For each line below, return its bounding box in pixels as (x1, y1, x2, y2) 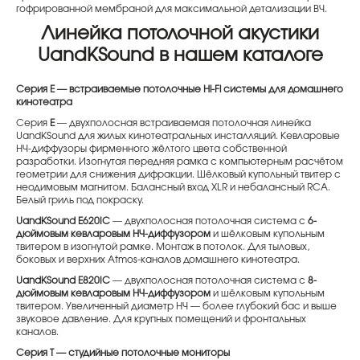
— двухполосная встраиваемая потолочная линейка (55, 118, 311, 128)
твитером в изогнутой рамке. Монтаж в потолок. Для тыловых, (16, 242, 309, 252)
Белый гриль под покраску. (16, 195, 144, 205)
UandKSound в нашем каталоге (37, 47, 323, 65)
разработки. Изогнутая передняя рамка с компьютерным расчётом (16, 157, 343, 166)
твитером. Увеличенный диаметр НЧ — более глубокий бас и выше (16, 301, 337, 311)
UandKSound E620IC (16, 216, 110, 226)
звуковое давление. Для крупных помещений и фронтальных (16, 314, 306, 324)
